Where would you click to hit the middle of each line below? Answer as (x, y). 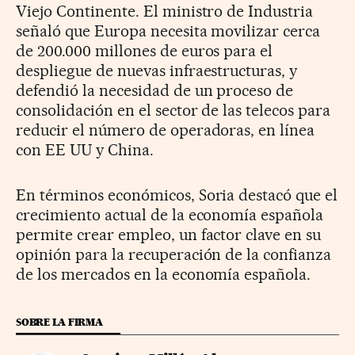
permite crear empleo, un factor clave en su (169, 235)
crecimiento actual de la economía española (170, 215)
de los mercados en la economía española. (164, 275)
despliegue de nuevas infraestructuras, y (157, 71)
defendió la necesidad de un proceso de (155, 91)
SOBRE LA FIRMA (59, 323)
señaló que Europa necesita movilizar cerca (168, 31)
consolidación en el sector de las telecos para (174, 111)
